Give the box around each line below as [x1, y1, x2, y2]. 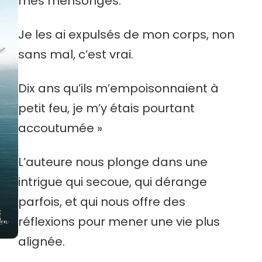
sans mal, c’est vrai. [18, 46, 133, 63]
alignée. [18, 233, 65, 250]
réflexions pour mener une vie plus [18, 213, 220, 230]
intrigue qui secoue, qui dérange [18, 174, 207, 191]
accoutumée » [18, 120, 102, 137]
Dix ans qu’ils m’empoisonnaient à [18, 80, 219, 97]
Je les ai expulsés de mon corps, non [18, 26, 235, 43]
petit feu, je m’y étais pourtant [18, 100, 195, 117]
